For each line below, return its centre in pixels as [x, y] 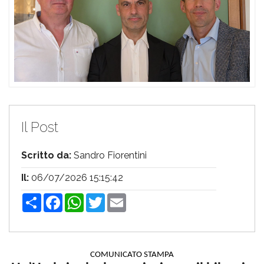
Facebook [84, 197]
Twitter [120, 197]
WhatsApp [107, 197]
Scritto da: [46, 155]
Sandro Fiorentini [109, 155]
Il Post [40, 127]
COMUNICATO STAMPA [132, 255]
